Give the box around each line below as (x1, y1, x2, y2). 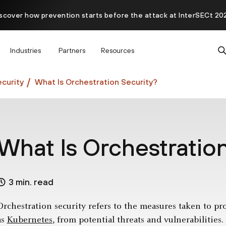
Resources (101, 46, 134, 54)
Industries (10, 46, 41, 54)
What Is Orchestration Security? (35, 77, 157, 86)
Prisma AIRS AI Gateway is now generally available (26, 41, 200, 49)
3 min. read (8, 177, 53, 188)
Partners (59, 46, 85, 54)
